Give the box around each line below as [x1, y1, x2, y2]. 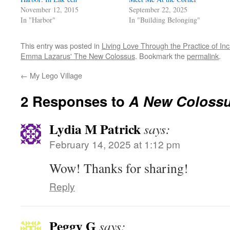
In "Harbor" [21, 15, 55, 25]
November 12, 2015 [21, 5, 79, 14]
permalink [187, 50, 219, 61]
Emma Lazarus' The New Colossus [21, 50, 135, 61]
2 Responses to [21, 91, 129, 111]
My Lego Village [28, 70, 82, 81]
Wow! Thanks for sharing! [49, 159, 188, 177]
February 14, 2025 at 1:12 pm [49, 137, 180, 151]
